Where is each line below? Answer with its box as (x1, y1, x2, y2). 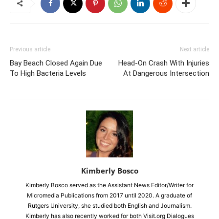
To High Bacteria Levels (10, 68, 86, 78)
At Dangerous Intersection (123, 68, 209, 78)
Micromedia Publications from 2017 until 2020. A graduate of (27, 191, 192, 199)
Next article (180, 45, 209, 53)
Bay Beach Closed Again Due (10, 58, 102, 67)
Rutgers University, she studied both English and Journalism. (27, 201, 192, 209)
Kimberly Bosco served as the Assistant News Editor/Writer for (25, 181, 194, 189)
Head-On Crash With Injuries (118, 58, 209, 67)
